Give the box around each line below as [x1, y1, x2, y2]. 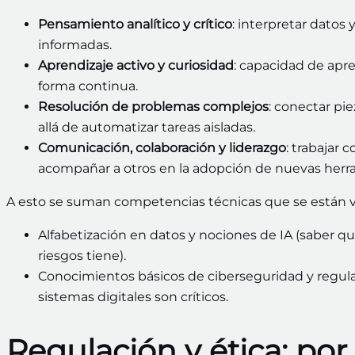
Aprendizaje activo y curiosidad [38, 58, 234, 74]
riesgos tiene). [38, 248, 126, 264]
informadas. [38, 37, 112, 53]
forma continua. [38, 78, 138, 94]
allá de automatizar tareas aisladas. [38, 120, 255, 136]
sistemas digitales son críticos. [38, 289, 228, 305]
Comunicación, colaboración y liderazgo [38, 140, 286, 156]
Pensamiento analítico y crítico [38, 17, 232, 32]
